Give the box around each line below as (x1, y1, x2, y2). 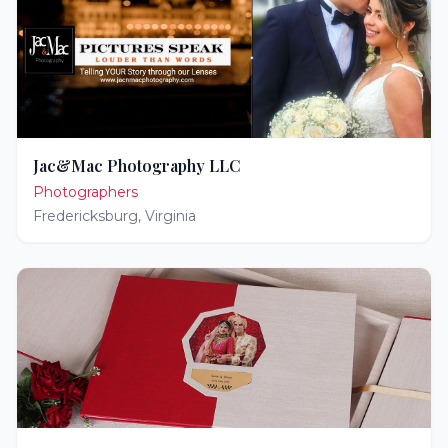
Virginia (145, 207, 196, 225)
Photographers (33, 183, 138, 201)
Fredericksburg (33, 207, 138, 225)
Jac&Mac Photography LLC (33, 155, 241, 176)
